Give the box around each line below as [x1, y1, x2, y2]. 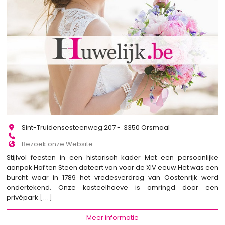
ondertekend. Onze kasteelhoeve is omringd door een [7, 182, 218, 192]
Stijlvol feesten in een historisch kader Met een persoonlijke [7, 152, 218, 162]
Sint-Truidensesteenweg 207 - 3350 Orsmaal [22, 123, 170, 133]
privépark [7, 192, 40, 202]
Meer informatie [86, 213, 139, 223]
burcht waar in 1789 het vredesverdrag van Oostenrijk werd [7, 172, 218, 182]
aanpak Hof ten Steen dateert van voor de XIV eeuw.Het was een [7, 162, 218, 172]
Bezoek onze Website [22, 139, 93, 149]
